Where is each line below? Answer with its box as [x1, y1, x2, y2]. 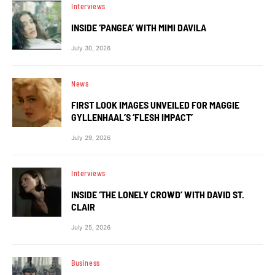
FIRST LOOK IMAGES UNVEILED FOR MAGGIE [71, 99, 239, 110]
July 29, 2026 [71, 134, 110, 141]
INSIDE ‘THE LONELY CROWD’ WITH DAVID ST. [71, 188, 244, 200]
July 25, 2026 [71, 223, 110, 231]
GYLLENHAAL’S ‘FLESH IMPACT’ [71, 111, 193, 123]
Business [71, 258, 100, 267]
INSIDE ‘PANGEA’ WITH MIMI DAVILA [71, 21, 206, 33]
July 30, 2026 [71, 44, 110, 52]
